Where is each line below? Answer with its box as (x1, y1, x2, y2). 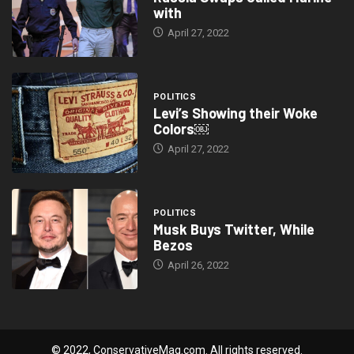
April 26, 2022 (164, 259, 229, 272)
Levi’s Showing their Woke (153, 104, 318, 122)
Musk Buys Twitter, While (153, 220, 314, 239)
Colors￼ (153, 120, 209, 138)
